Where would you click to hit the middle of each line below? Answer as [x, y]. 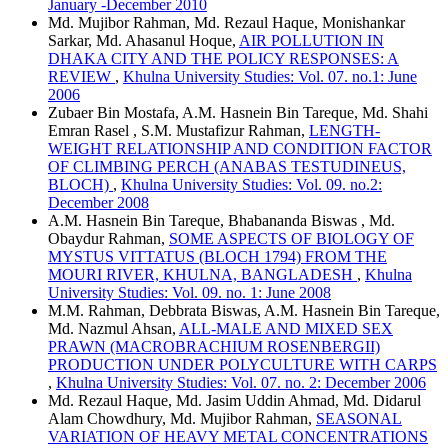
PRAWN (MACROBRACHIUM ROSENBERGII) [214, 347]
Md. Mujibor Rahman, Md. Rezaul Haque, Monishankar [226, 23]
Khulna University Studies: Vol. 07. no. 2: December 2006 [241, 383]
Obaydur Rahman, [108, 239]
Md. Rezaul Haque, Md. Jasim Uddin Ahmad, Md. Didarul [234, 401]
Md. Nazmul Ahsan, [113, 329]
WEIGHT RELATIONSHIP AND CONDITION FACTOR [240, 149]
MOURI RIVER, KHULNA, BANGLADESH [202, 275]
